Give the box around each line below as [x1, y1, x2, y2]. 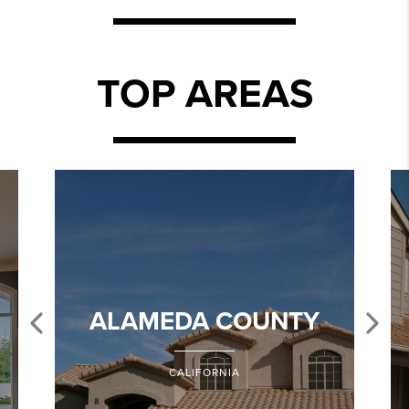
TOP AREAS [96, 70, 313, 120]
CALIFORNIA [169, 366, 240, 380]
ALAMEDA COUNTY [89, 306, 320, 338]
